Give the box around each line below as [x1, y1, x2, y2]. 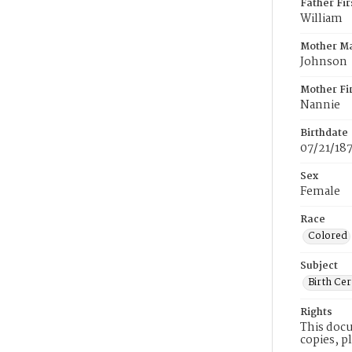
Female [300, 182, 340, 201]
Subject [300, 258, 338, 274]
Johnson [300, 53, 347, 71]
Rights [300, 304, 332, 321]
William [300, 9, 343, 28]
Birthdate [300, 125, 348, 141]
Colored [308, 228, 347, 244]
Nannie [300, 96, 340, 115]
